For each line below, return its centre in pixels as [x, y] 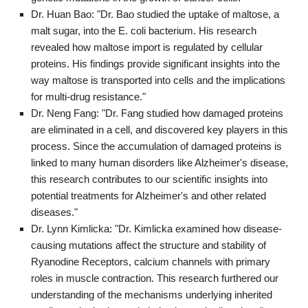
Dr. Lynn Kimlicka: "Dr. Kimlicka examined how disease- [156, 228]
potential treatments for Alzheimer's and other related [148, 195]
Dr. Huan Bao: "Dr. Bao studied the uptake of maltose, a [155, 14]
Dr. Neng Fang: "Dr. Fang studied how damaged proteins [157, 113]
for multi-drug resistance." [88, 96]
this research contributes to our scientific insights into [149, 179]
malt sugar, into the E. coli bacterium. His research [144, 30]
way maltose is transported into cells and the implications [158, 80]
